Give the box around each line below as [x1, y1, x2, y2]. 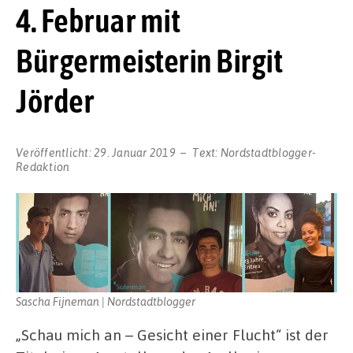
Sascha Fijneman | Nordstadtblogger [16, 293, 195, 308]
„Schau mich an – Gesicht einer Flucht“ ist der [16, 324, 329, 344]
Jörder [16, 82, 94, 121]
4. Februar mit [16, 2, 180, 40]
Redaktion [16, 158, 70, 173]
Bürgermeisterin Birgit [16, 42, 282, 80]
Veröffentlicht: [16, 144, 94, 159]
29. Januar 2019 [94, 144, 176, 159]
